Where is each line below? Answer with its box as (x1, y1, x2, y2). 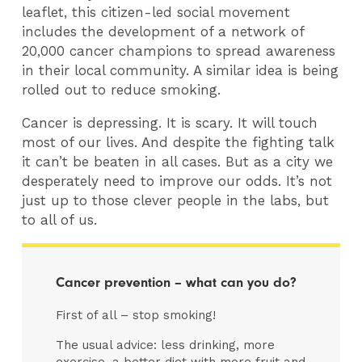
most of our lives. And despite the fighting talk (22, 134, 335, 151)
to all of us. (22, 212, 98, 229)
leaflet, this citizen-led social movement (22, 4, 291, 21)
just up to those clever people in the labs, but (22, 192, 330, 209)
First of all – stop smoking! (56, 307, 217, 322)
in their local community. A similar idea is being (22, 62, 339, 79)
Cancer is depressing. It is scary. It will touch (22, 115, 318, 132)
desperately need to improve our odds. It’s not (22, 173, 333, 190)
